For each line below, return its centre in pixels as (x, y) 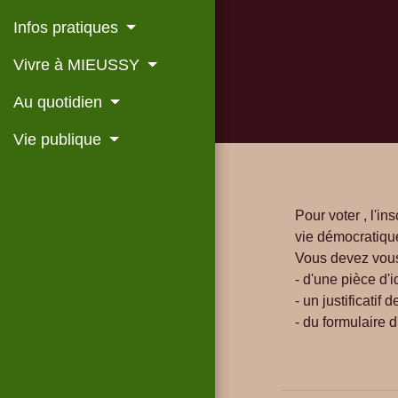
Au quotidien (60, 103)
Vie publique (60, 140)
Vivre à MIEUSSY (79, 65)
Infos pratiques (68, 28)
